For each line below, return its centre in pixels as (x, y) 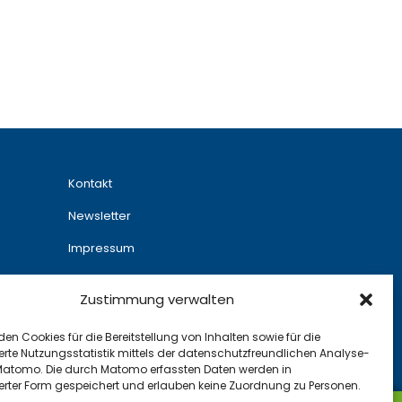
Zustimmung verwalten (157, 299)
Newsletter (100, 216)
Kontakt (90, 184)
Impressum (101, 248)
